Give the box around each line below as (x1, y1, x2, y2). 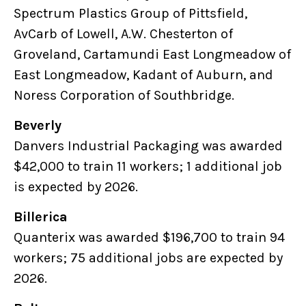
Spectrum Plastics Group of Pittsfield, (14, 5, 247, 22)
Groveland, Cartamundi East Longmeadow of (14, 46, 291, 63)
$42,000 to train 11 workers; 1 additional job (14, 158, 282, 175)
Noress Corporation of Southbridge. (14, 87, 236, 104)
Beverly (14, 117, 67, 134)
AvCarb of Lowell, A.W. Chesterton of (14, 26, 233, 42)
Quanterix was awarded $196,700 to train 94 (14, 229, 285, 246)
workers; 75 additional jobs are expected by (14, 250, 283, 266)
